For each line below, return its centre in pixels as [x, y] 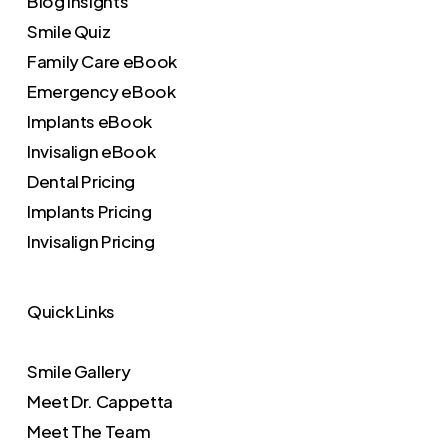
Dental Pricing [81, 181]
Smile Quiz [68, 31]
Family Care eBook [102, 61]
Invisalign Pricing [90, 241]
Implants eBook [89, 121]
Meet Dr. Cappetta [100, 401]
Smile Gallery [78, 371]
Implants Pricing [89, 211]
